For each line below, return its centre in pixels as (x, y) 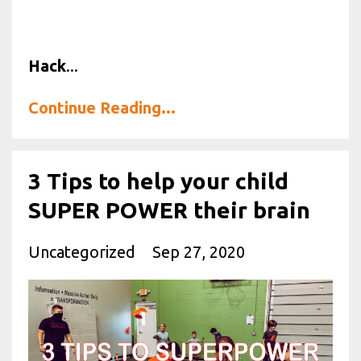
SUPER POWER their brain (169, 210)
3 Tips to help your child (158, 180)
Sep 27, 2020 (199, 251)
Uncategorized (84, 251)
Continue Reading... (102, 107)
